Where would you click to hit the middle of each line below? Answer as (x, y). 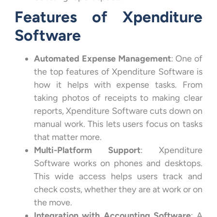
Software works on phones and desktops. (118, 163)
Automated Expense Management (102, 58)
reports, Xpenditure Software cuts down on (118, 111)
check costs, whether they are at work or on (118, 189)
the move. (53, 202)
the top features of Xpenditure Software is (118, 71)
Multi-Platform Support (87, 150)
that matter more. (68, 137)
